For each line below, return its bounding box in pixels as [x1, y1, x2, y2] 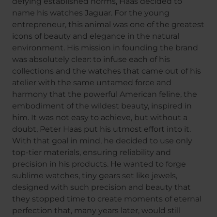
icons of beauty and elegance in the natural [12, 31, 179, 41]
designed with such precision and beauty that [12, 183, 191, 192]
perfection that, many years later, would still [12, 206, 181, 216]
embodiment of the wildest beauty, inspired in [12, 101, 192, 111]
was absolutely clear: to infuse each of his [12, 55, 170, 64]
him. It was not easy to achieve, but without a [12, 113, 187, 123]
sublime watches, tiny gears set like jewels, [12, 171, 177, 181]
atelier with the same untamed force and [12, 78, 171, 88]
